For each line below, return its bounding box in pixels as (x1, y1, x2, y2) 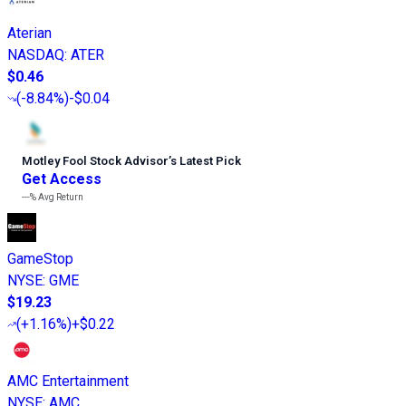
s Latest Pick (170, 153, 241, 168)
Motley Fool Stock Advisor (22, 153, 169, 168)
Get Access (22, 169, 101, 188)
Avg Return (36, 191, 83, 202)
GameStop (7, 249, 73, 267)
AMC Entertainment (7, 372, 129, 390)
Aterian (7, 24, 52, 42)
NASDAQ (7, 45, 64, 63)
